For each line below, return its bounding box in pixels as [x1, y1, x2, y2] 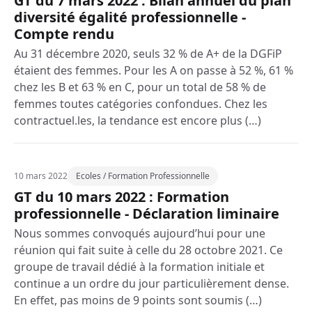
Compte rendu [14, 24, 114, 43]
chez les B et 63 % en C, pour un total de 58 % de [14, 79, 266, 95]
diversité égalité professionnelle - [14, 8, 246, 26]
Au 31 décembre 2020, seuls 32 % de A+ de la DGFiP [14, 46, 282, 61]
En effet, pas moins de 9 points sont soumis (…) [14, 292, 262, 308]
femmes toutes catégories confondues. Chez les [14, 96, 267, 111]
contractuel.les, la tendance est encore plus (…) [14, 113, 261, 128]
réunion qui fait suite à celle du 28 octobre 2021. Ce [14, 242, 283, 258]
